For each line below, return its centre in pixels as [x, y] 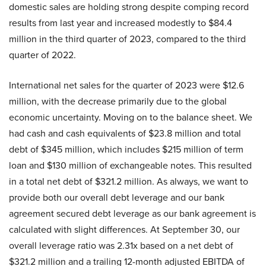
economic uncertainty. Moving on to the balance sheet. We [131, 118]
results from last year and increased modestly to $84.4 [121, 23]
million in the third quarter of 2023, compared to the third [127, 39]
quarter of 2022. [42, 55]
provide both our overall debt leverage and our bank [117, 198]
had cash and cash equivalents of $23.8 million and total [125, 134]
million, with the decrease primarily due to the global [118, 102]
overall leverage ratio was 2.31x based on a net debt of [121, 246]
